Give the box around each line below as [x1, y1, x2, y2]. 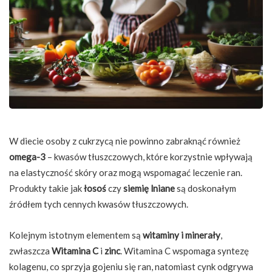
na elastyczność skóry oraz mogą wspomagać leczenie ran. [9, 167, 242, 178]
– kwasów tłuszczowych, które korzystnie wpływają [46, 151, 253, 163]
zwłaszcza [9, 245, 52, 257]
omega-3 [9, 151, 46, 163]
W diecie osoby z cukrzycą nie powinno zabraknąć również [9, 135, 240, 147]
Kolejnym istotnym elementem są [9, 229, 143, 241]
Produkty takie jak [9, 183, 84, 194]
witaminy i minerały [143, 229, 220, 241]
